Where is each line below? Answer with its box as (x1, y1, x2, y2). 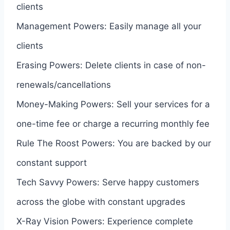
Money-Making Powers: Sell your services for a (16, 99, 210, 109)
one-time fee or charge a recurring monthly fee (16, 118, 209, 129)
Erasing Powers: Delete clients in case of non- (16, 60, 206, 70)
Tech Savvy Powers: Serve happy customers (16, 177, 199, 187)
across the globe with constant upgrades (16, 196, 185, 207)
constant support (16, 157, 87, 168)
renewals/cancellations (16, 79, 111, 90)
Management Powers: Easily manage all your (16, 21, 201, 31)
